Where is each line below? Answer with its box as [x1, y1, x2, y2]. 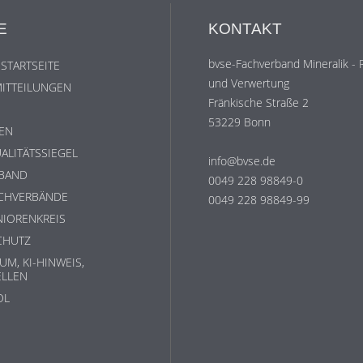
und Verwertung [208, 75, 290, 91]
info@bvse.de [208, 152, 276, 169]
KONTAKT [208, 20, 283, 38]
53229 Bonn [208, 113, 271, 130]
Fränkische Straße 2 [208, 94, 310, 110]
